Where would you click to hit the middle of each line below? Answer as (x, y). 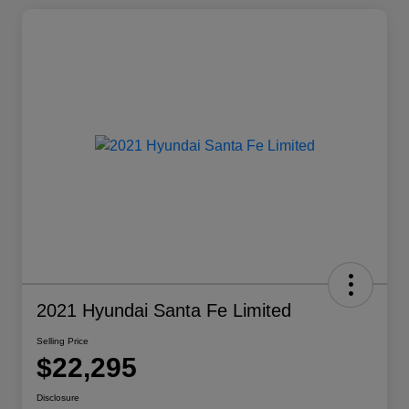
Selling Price (63, 341)
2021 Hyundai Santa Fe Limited (164, 311)
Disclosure (58, 398)
